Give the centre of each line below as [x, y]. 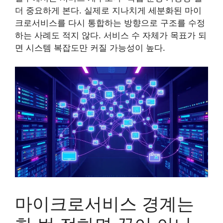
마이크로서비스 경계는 [105, 204]
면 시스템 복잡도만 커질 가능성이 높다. [90, 48]
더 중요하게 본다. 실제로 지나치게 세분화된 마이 [108, 10]
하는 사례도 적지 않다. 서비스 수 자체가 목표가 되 [111, 35]
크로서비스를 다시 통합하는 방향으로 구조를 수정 [110, 23]
